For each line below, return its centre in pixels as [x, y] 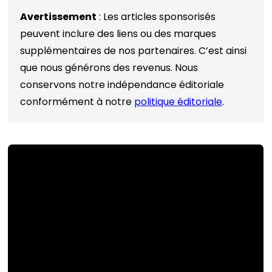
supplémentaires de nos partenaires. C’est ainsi [134, 51]
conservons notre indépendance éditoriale [122, 85]
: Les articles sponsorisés [156, 17]
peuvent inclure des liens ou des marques [118, 34]
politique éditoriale [178, 102]
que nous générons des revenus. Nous [109, 68]
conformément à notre [77, 102]
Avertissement [59, 17]
